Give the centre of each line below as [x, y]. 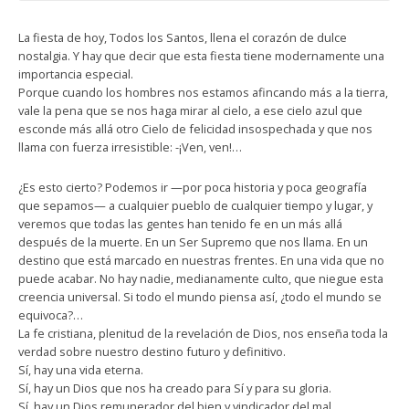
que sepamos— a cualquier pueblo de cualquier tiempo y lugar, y [195, 205]
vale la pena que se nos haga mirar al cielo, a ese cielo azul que [190, 110]
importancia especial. [76, 73]
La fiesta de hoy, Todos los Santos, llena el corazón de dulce [183, 37]
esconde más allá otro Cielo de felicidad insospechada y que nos [195, 128]
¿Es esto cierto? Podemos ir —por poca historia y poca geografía [193, 187]
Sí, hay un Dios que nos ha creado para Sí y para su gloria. [175, 388]
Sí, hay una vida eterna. [81, 369]
